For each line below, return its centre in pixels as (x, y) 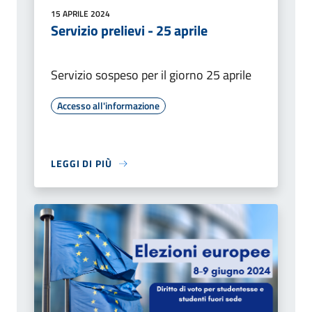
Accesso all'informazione (108, 106)
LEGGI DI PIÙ (81, 164)
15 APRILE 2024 (80, 14)
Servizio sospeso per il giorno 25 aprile (151, 75)
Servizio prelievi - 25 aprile (129, 31)
